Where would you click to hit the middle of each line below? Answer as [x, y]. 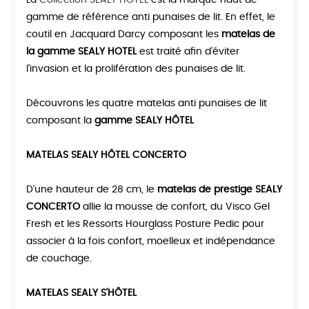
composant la [60, 121]
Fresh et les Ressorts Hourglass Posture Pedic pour [145, 224]
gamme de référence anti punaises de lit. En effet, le [151, 17]
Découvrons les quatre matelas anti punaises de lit [147, 103]
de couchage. [59, 259]
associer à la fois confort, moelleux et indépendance [151, 241]
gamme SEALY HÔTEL [144, 121]
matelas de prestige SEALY [220, 190]
